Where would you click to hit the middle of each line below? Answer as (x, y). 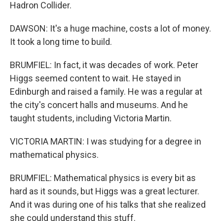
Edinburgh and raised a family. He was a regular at (106, 91)
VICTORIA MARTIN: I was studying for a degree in (106, 141)
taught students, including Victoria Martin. (91, 118)
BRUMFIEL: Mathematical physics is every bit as (103, 178)
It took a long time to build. (61, 41)
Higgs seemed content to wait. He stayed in (95, 78)
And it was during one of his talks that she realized (108, 204)
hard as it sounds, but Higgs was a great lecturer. (105, 191)
